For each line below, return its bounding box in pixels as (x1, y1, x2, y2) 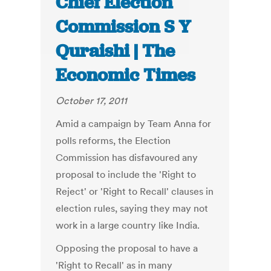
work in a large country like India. (56, 219, 200, 232)
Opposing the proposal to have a (56, 242, 198, 255)
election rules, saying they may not (56, 202, 209, 215)
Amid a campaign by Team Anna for (56, 117, 212, 130)
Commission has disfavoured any (56, 151, 198, 164)
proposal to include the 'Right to (56, 168, 197, 181)
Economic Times (56, 64, 196, 87)
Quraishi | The (56, 39, 175, 63)
